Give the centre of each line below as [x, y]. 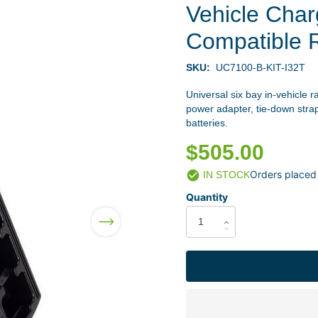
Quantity [207, 197]
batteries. [207, 123]
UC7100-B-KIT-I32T [260, 67]
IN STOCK [225, 175]
